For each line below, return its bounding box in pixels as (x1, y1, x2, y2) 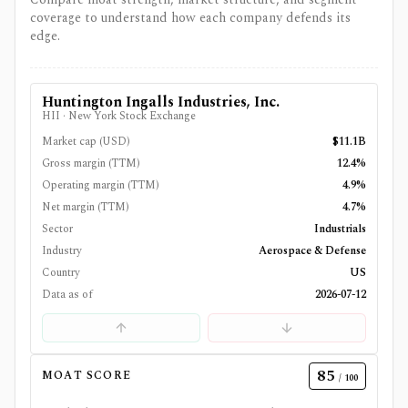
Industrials (314, 220, 366, 238)
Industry (42, 242, 82, 260)
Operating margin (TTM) (42, 177, 159, 194)
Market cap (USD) (42, 133, 130, 150)
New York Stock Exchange (68, 107, 196, 125)
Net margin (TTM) (42, 199, 129, 216)
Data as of (42, 286, 93, 303)
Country (42, 264, 80, 281)
